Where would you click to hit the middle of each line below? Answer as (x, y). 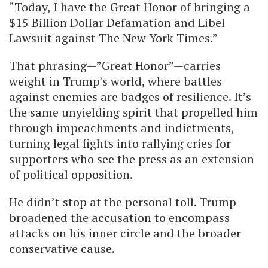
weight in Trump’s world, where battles (115, 81)
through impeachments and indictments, (121, 127)
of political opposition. (71, 174)
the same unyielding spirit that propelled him (133, 112)
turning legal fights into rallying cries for (120, 143)
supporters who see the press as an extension (132, 159)
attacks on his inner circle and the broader (125, 233)
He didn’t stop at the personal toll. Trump (123, 202)
